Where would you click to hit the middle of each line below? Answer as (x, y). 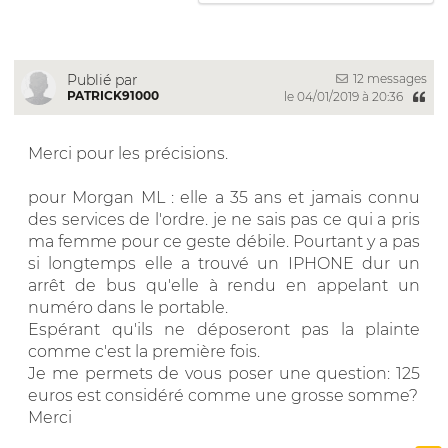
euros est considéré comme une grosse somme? (223, 395)
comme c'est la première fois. (144, 351)
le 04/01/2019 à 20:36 (344, 96)
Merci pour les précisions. (128, 153)
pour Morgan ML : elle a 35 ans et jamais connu (224, 197)
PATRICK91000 (113, 95)
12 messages (388, 78)
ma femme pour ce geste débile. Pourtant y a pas (224, 241)
